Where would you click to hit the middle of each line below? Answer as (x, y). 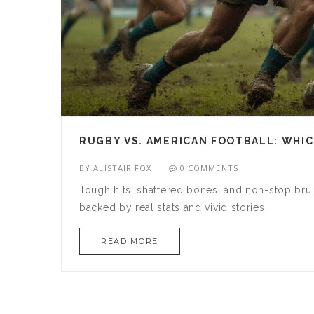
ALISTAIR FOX (123, 168)
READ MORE (130, 241)
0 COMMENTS (209, 168)
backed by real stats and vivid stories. (173, 208)
